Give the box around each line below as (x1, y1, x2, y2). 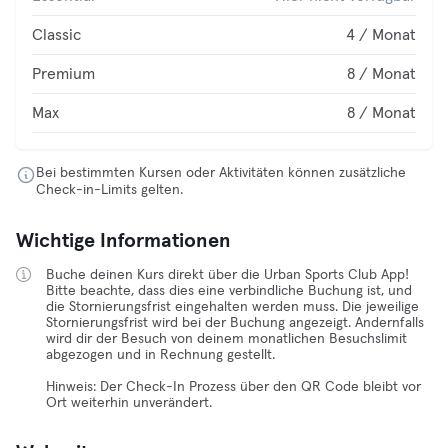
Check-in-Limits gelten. (36, 183, 183, 197)
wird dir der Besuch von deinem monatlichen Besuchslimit (46, 332, 407, 346)
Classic (32, 27, 81, 43)
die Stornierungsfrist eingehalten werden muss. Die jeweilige (46, 300, 419, 314)
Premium (32, 66, 95, 82)
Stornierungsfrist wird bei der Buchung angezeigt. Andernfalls (46, 316, 424, 330)
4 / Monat (346, 27, 416, 43)
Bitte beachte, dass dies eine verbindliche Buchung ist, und (46, 284, 412, 298)
